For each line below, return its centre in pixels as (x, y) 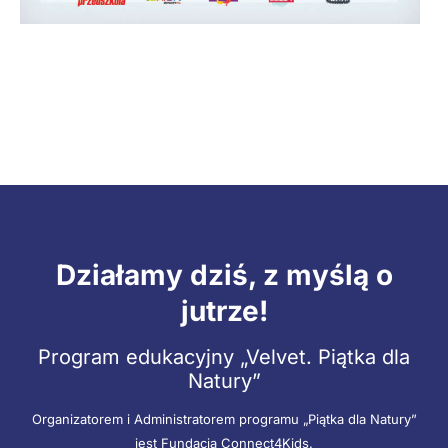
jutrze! (224, 310)
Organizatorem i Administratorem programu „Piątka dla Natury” (224, 419)
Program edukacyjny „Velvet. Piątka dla (224, 356)
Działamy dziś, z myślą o (224, 274)
